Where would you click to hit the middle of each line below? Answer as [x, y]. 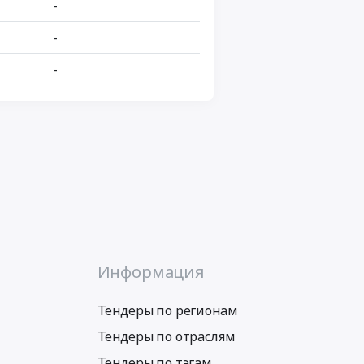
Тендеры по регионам [167, 310]
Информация [151, 271]
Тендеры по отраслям [166, 336]
